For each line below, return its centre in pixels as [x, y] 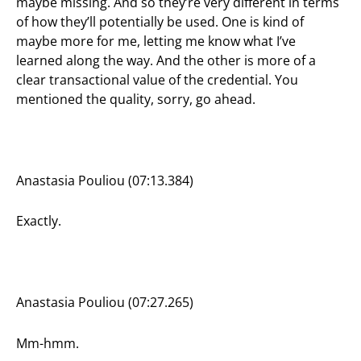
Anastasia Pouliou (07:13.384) [105, 181]
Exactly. [39, 221]
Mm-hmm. [48, 343]
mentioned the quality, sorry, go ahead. [136, 100]
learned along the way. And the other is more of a [166, 61]
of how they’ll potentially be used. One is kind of [160, 22]
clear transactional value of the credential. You [157, 80]
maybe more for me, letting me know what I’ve [156, 41]
